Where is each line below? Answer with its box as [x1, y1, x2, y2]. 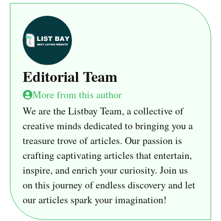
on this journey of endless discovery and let [23, 178, 195, 192]
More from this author [33, 88, 122, 102]
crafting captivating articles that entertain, [23, 148, 192, 162]
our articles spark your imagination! [23, 193, 167, 207]
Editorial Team [23, 65, 117, 87]
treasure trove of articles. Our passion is [23, 134, 182, 147]
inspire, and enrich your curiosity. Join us [23, 163, 188, 177]
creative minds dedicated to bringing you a [23, 119, 193, 133]
